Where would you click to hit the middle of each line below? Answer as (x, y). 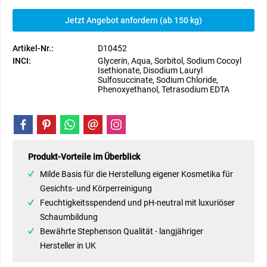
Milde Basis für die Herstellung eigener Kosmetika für (136, 174)
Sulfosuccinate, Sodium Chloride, (158, 80)
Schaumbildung (69, 217)
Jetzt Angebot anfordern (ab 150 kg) (133, 20)
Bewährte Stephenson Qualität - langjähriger (122, 231)
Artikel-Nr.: (33, 48)
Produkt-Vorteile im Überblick (84, 157)
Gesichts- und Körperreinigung (96, 188)
